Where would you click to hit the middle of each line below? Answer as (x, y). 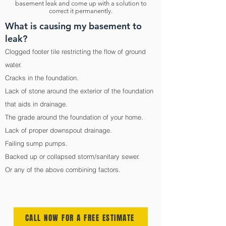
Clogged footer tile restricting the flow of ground (75, 51)
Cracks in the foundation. (42, 78)
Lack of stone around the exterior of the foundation (79, 91)
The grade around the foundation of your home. (75, 117)
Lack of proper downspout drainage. (60, 130)
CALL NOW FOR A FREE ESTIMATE (80, 218)
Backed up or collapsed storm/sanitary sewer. (72, 156)
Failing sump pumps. (36, 143)
